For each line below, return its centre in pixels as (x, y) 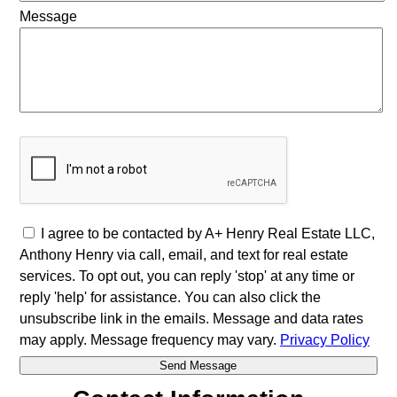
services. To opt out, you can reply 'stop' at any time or (187, 276)
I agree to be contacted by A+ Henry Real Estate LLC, (207, 234)
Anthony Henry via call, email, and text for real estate (183, 255)
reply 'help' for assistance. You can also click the (170, 298)
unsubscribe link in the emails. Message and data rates (191, 319)
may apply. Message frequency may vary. (149, 340)
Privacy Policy (324, 340)
